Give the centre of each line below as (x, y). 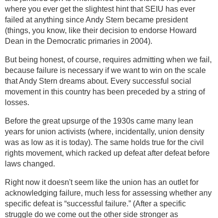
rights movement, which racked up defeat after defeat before (107, 153)
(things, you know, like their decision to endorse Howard (101, 30)
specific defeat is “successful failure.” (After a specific (95, 203)
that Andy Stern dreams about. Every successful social (98, 81)
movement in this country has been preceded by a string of (105, 91)
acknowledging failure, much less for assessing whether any (108, 193)
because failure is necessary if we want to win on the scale (105, 70)
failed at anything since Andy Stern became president (96, 19)
